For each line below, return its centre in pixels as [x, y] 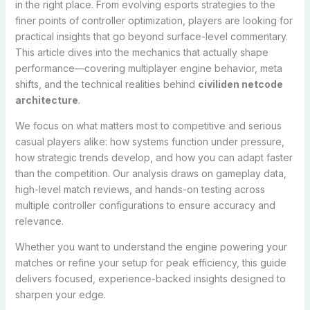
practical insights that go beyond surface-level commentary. [151, 36]
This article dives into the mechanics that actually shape [142, 52]
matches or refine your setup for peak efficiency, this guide [151, 262]
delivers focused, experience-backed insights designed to [150, 278]
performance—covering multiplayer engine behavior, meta [148, 68]
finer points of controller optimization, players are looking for [154, 20]
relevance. [39, 221]
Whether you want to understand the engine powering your [151, 246]
